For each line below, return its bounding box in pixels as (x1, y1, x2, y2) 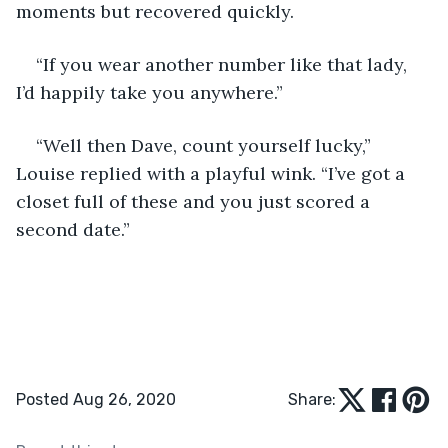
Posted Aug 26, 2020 (16, 389, 176, 409)
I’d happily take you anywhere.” (16, 80, 283, 104)
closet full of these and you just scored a (16, 189, 375, 213)
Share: (288, 389, 336, 409)
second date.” (16, 217, 130, 241)
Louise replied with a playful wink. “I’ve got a (16, 161, 410, 185)
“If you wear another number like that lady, (36, 52, 412, 76)
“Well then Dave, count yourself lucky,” (36, 133, 376, 157)
